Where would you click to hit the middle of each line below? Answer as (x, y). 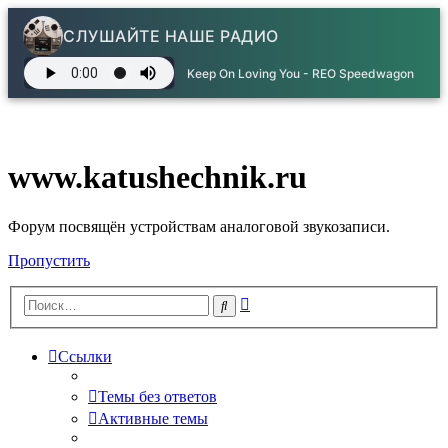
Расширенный (297, 301)
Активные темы (153, 419)
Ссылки (85, 357)
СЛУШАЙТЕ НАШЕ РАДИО (171, 36)
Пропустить (49, 260)
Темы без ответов (157, 397)
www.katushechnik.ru (157, 177)
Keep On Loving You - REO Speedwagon (300, 73)
